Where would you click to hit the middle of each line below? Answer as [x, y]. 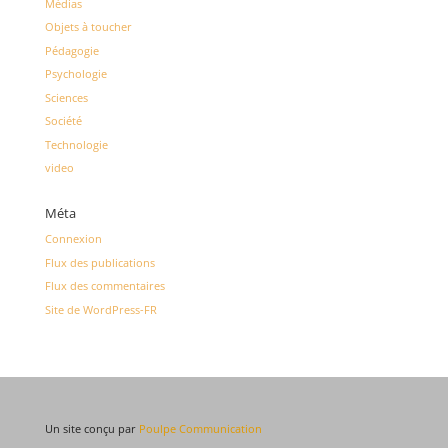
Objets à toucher [88, 27]
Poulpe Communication [200, 428]
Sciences [66, 97]
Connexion [73, 239]
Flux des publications [99, 262]
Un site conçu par [91, 428]
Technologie [76, 144]
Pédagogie [71, 50]
